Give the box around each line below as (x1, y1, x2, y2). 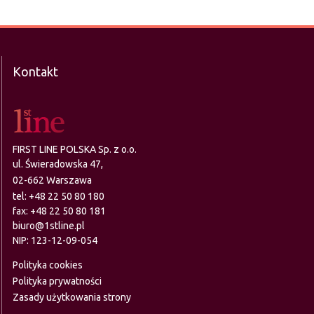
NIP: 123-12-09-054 (12, 235, 97, 246)
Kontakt (12, 64, 58, 78)
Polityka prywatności (12, 275, 102, 287)
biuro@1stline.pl (12, 220, 85, 231)
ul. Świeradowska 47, (12, 158, 103, 170)
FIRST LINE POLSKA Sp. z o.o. (12, 144, 137, 155)
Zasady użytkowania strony (12, 292, 131, 303)
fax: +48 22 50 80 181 (12, 205, 106, 217)
